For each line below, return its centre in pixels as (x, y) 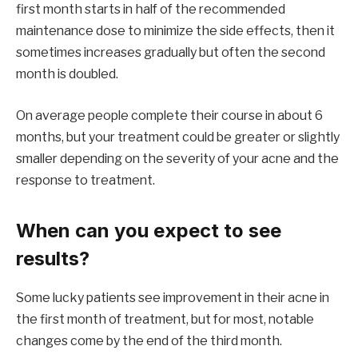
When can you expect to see (149, 231)
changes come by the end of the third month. (149, 341)
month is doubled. (67, 74)
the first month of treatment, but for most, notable (165, 320)
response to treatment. (86, 180)
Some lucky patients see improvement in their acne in (173, 298)
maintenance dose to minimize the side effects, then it (175, 31)
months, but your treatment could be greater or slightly (178, 137)
